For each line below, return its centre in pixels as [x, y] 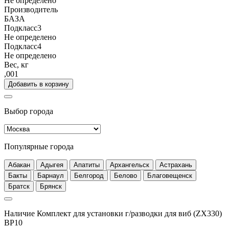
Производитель [31, 10]
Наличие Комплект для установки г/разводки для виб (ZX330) [113, 214]
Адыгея [52, 165]
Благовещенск [170, 176]
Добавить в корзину [39, 84]
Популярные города [39, 147]
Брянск [51, 187]
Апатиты [87, 165]
